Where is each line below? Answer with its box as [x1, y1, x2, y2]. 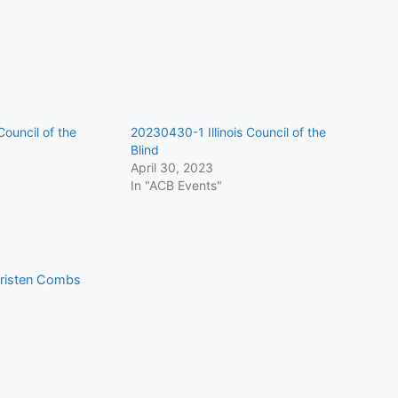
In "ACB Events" [130, 178, 222, 194]
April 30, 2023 [130, 160, 213, 176]
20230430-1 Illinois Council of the [130, 124, 326, 140]
